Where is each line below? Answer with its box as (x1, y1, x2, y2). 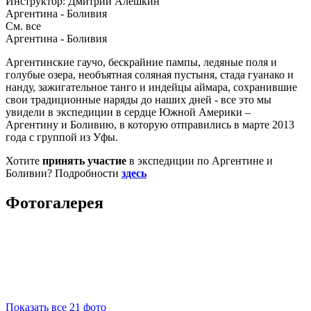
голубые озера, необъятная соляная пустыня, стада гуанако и (6, 68, 294, 81)
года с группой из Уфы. (6, 131, 118, 143)
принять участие (42, 154, 126, 167)
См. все (6, 19, 41, 32)
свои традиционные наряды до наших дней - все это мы (6, 93, 271, 106)
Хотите (6, 154, 42, 167)
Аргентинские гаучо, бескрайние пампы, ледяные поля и (6, 56, 277, 68)
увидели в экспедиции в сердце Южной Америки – (6, 106, 251, 118)
